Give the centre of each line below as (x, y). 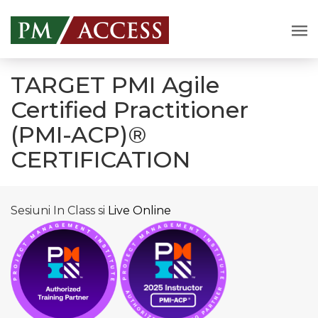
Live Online (139, 210)
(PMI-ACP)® (78, 134)
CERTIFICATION (100, 159)
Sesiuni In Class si (59, 210)
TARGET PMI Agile (115, 84)
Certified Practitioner (130, 109)
